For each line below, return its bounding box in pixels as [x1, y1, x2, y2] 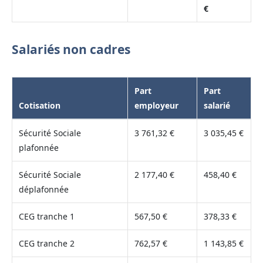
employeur [134, 99, 178, 111]
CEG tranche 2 [18, 237, 75, 249]
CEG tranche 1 [18, 210, 75, 222]
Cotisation [18, 99, 60, 111]
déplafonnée [18, 183, 69, 195]
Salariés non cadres [12, 41, 130, 58]
